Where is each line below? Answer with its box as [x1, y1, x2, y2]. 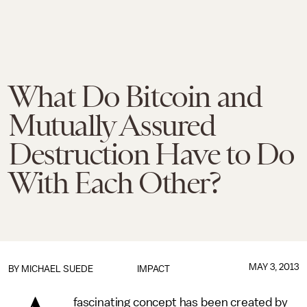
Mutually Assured [8, 108, 215, 143]
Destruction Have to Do [8, 137, 294, 171]
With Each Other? [8, 166, 221, 200]
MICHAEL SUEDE [21, 264, 93, 274]
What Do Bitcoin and [8, 79, 262, 114]
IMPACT [136, 264, 170, 274]
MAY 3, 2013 [248, 262, 299, 272]
